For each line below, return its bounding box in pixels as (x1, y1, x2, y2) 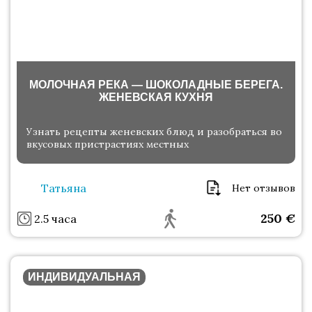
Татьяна (41, 181, 86, 196)
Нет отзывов (232, 182, 295, 195)
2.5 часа (34, 212, 77, 226)
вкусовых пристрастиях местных (26, 138, 189, 151)
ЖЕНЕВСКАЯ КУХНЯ (99, 91, 213, 104)
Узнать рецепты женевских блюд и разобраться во (26, 125, 282, 139)
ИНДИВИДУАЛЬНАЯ (28, 271, 141, 283)
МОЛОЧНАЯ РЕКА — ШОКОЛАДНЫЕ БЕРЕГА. (29, 79, 283, 91)
